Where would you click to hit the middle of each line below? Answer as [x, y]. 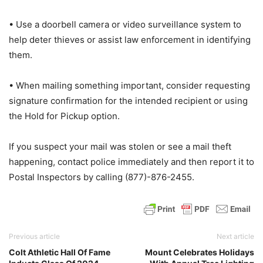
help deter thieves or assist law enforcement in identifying [130, 40]
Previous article [34, 237]
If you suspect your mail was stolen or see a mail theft [120, 147]
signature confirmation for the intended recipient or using [128, 101]
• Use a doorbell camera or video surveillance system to [125, 25]
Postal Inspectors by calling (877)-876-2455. [102, 177]
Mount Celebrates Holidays [200, 252]
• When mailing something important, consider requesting [129, 86]
